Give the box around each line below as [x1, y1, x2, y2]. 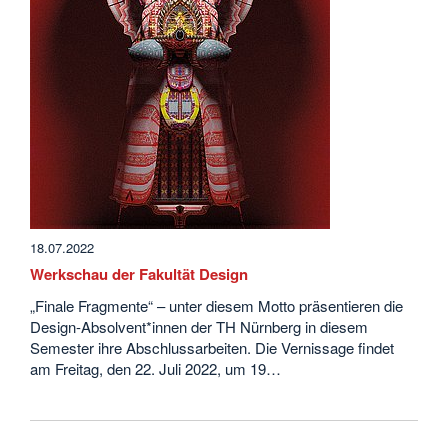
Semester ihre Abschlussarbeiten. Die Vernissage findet [30, 337, 394, 358]
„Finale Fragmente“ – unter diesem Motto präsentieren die [30, 295, 403, 316]
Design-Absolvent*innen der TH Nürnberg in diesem [30, 316, 368, 337]
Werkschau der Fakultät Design [30, 262, 248, 285]
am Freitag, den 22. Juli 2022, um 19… [30, 358, 281, 379]
